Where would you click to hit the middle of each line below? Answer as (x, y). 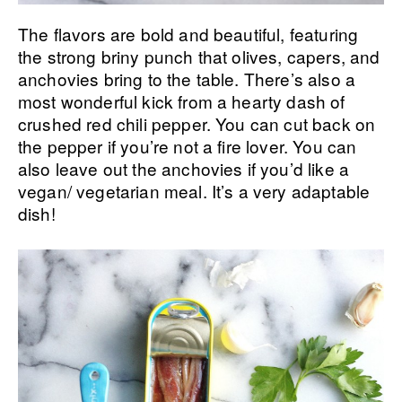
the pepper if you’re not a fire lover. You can (188, 146)
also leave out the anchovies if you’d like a (184, 169)
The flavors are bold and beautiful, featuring (188, 34)
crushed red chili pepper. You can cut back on (197, 124)
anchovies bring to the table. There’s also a (187, 79)
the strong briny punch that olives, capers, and (199, 57)
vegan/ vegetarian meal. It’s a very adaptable (194, 191)
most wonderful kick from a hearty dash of (182, 101)
